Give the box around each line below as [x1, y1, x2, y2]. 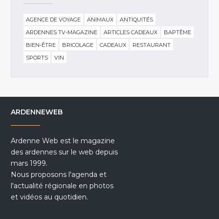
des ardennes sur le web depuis [11, 148, 118, 157]
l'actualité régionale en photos [11, 181, 114, 191]
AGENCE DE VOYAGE [26, 16, 81, 23]
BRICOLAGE [62, 42, 94, 49]
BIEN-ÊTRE [26, 42, 56, 49]
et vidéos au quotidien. [11, 193, 88, 202]
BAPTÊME [164, 29, 192, 36]
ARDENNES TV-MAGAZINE [26, 29, 98, 36]
